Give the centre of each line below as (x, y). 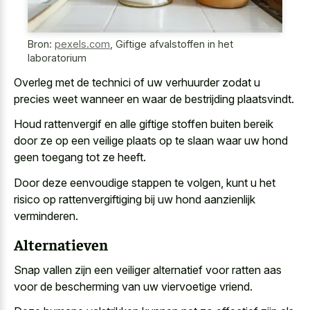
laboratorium (57, 58)
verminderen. (46, 216)
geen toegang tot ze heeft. (80, 157)
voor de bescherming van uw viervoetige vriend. (133, 286)
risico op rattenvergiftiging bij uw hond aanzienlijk (135, 199)
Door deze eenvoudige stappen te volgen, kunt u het (145, 182)
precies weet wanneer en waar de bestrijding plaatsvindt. (154, 99)
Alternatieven (61, 245)
